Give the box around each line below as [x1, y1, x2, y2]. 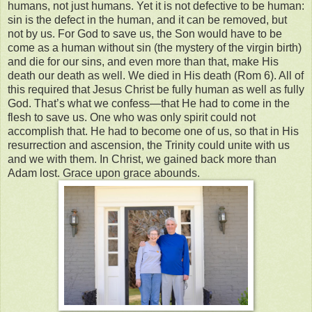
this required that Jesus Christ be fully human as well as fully [8, 84, 304, 96]
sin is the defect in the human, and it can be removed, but [8, 14, 287, 26]
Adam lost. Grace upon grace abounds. [8, 167, 200, 180]
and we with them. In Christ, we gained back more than [8, 153, 276, 166]
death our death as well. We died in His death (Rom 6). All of [8, 70, 304, 82]
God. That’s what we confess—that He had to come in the [8, 97, 290, 110]
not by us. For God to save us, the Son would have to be [8, 28, 282, 40]
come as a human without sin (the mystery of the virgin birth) [8, 42, 302, 54]
